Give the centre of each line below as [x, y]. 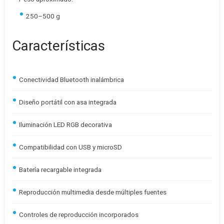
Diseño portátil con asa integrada [68, 102]
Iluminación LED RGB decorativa [65, 124]
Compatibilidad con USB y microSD [70, 147]
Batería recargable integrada [60, 169]
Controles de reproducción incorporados [79, 214]
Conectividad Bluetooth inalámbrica [71, 79]
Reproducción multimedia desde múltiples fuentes [93, 192]
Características [58, 46]
